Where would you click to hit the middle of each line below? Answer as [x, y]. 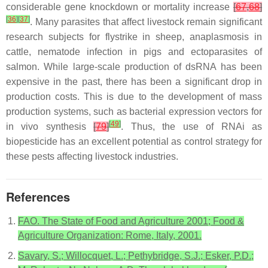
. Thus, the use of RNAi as [192, 126]
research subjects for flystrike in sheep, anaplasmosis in [134, 36]
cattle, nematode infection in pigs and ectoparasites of [134, 51]
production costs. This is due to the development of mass [134, 96]
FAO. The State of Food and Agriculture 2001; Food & [131, 221]
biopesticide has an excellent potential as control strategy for [134, 141]
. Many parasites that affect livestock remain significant [146, 22]
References [38, 196]
